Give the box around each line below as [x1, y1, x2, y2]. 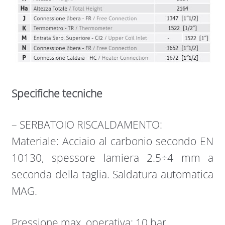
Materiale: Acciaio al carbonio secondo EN [11, 134, 214, 149]
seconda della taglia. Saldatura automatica [11, 167, 214, 182]
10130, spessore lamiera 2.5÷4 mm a [11, 151, 214, 165]
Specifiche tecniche [11, 86, 102, 101]
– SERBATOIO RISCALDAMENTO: [11, 118, 162, 132]
